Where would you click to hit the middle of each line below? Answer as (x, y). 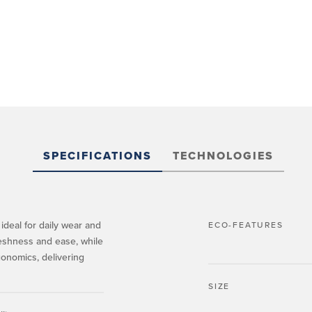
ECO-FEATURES (246, 225)
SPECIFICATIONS (97, 156)
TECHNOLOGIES (223, 156)
